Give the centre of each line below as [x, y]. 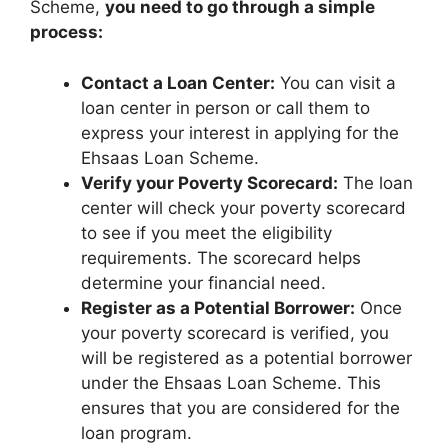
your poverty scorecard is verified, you [235, 332]
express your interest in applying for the [240, 132]
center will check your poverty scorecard [243, 207]
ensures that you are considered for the [240, 407]
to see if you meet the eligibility [206, 232]
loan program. [136, 432]
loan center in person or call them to [225, 107]
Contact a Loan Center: [178, 82]
